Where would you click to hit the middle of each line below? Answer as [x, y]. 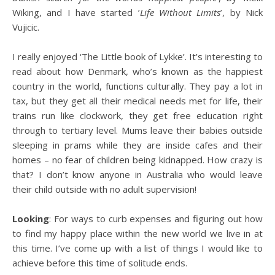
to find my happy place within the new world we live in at [137, 233]
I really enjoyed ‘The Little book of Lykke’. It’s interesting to [137, 56]
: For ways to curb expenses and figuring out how [156, 219]
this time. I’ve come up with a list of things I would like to [137, 248]
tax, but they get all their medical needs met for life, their [137, 101]
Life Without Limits [180, 12]
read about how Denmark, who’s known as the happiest [137, 71]
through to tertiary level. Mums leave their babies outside [137, 130]
